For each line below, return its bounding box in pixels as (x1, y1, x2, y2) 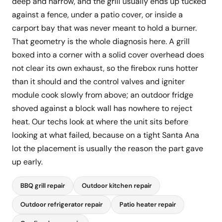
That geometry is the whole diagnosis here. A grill (12, 36, 190, 47)
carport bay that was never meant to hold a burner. (12, 23, 197, 34)
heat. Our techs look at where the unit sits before (12, 116, 188, 127)
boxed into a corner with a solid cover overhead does (12, 50, 204, 60)
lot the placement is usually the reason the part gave (12, 143, 203, 154)
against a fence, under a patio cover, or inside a (12, 9, 183, 20)
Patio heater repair (119, 200, 176, 209)
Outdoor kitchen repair (82, 181, 152, 190)
